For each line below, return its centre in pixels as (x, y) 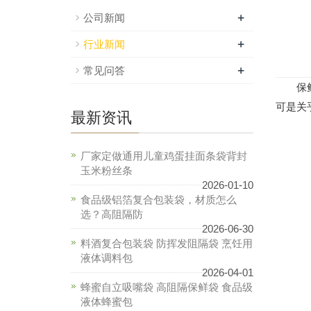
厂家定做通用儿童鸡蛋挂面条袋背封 (164, 156)
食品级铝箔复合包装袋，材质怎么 (159, 200)
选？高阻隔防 (112, 214)
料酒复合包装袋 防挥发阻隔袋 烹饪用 (167, 243)
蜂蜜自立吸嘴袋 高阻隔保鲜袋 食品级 (167, 287)
